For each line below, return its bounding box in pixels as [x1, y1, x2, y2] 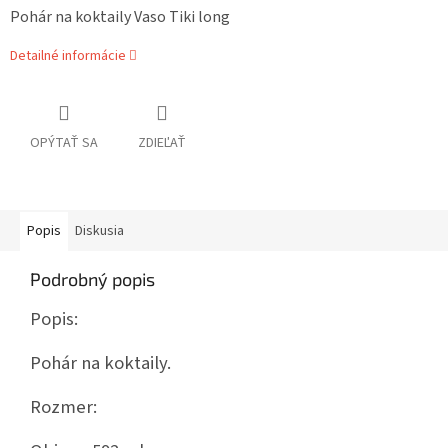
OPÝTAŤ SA [30, 133, 98, 154]
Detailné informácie [10, 46, 126, 67]
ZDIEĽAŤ [138, 133, 186, 154]
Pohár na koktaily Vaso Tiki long [10, 6, 230, 29]
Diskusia [75, 221, 124, 242]
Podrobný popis [30, 268, 155, 291]
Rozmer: [30, 394, 97, 421]
